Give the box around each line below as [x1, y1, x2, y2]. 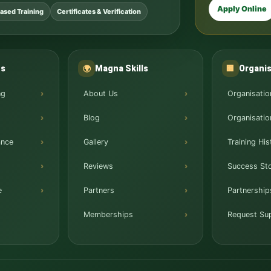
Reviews [83, 162, 114, 171]
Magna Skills [95, 64, 149, 73]
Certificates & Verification [57, 7, 141, 16]
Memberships [83, 210, 134, 219]
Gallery [83, 137, 109, 146]
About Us [83, 89, 119, 98]
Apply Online [217, 4, 267, 13]
